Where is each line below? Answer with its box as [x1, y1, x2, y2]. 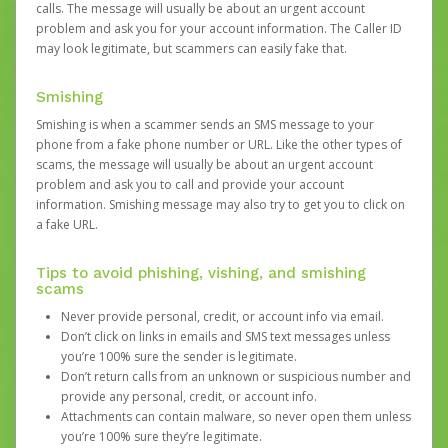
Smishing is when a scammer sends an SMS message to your [36, 116, 374, 133]
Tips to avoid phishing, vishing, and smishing [36, 264, 366, 282]
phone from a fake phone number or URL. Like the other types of [36, 136, 402, 153]
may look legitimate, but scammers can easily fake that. [36, 40, 347, 57]
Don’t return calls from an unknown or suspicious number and [61, 368, 411, 385]
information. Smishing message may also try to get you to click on [36, 196, 405, 213]
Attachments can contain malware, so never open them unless [61, 408, 411, 425]
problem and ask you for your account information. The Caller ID [36, 20, 402, 37]
